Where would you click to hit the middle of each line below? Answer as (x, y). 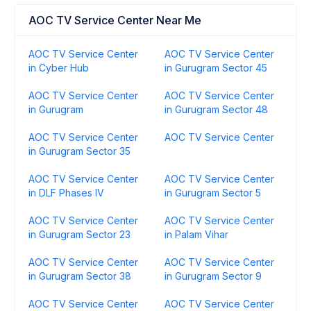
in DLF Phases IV (66, 193)
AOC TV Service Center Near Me (115, 20)
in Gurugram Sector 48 (216, 109)
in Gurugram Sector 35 (79, 151)
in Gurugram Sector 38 (80, 276)
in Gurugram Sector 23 (79, 234)
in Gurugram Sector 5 (213, 193)
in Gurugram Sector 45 (216, 68)
